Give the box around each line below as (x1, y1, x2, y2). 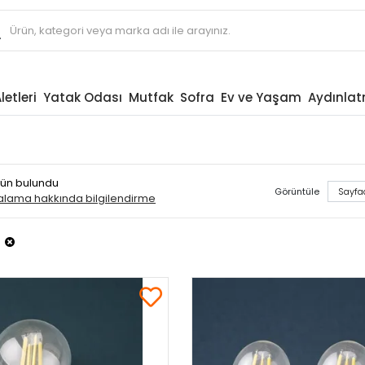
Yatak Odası (42, 89, 122, 106)
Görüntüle (275, 184, 319, 198)
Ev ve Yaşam (220, 89, 301, 106)
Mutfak (128, 89, 174, 106)
